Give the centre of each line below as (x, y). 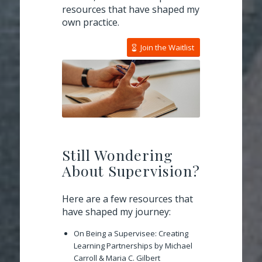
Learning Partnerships (113, 246)
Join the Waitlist (167, 48)
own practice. (91, 22)
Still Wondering (118, 155)
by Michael (173, 246)
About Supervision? (131, 171)
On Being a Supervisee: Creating (131, 234)
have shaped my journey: (116, 211)
